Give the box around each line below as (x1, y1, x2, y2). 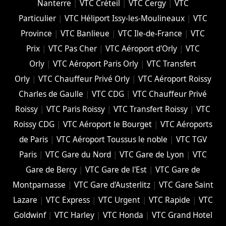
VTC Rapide (148, 195, 190, 206)
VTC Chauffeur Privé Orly (38, 74, 130, 85)
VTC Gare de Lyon (119, 149, 184, 160)
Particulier (18, 13, 56, 24)
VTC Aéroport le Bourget (63, 119, 152, 130)
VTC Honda (102, 210, 143, 221)
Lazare (13, 195, 37, 206)
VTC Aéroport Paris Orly (53, 59, 139, 70)
